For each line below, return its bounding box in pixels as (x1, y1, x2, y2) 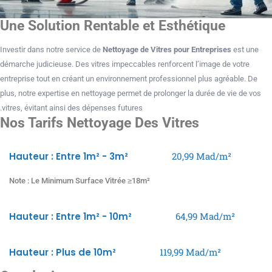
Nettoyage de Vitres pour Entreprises (103, 45, 231, 55)
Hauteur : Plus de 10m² (9, 246, 118, 259)
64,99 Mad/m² (175, 210, 235, 223)
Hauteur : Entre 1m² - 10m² (9, 210, 134, 223)
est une (231, 45, 259, 55)
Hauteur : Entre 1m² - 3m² (9, 150, 131, 163)
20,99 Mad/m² (172, 150, 231, 163)
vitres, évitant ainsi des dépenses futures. (2, 103, 143, 113)
